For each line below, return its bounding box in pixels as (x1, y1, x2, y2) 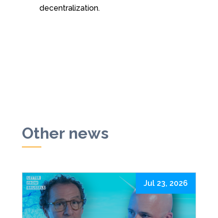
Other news (21, 124, 109, 142)
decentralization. (39, 3, 100, 13)
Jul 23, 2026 (144, 178, 188, 188)
